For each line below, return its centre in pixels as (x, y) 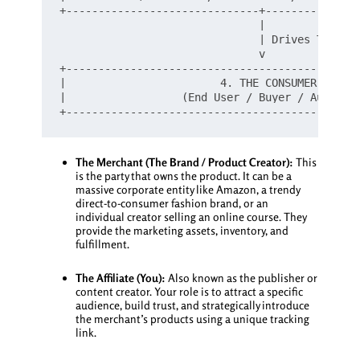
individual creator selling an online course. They (190, 217)
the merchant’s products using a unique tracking (192, 318)
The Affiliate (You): (120, 277)
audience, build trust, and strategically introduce (192, 305)
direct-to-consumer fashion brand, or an (172, 203)
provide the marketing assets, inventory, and (182, 231)
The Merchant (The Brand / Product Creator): (184, 162)
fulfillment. (102, 244)
